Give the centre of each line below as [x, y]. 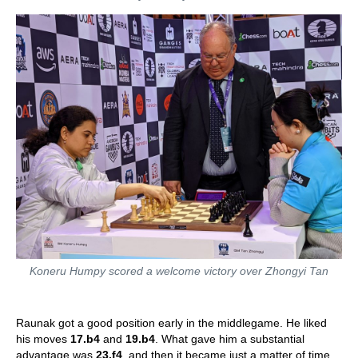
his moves [43, 338]
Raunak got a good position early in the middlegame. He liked [171, 322]
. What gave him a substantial [230, 338]
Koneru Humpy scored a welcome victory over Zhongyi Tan [179, 270]
